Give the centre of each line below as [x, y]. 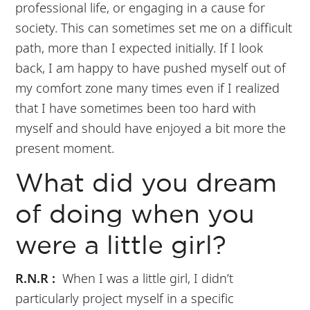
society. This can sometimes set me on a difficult [154, 27]
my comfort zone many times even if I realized [148, 87]
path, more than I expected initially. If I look [139, 47]
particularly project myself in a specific [125, 298]
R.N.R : [36, 277]
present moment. [65, 147]
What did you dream [146, 184]
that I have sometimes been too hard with [136, 107]
